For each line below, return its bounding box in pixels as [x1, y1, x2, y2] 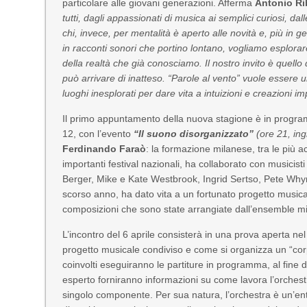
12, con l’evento [62, 128, 134, 139]
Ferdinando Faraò [62, 143, 147, 154]
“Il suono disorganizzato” [134, 128, 257, 139]
